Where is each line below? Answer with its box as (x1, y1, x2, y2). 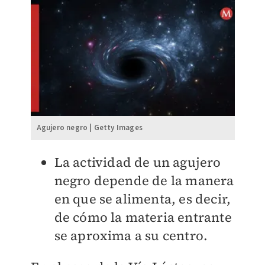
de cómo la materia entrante (54, 208, 232, 226)
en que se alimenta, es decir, (54, 189, 231, 208)
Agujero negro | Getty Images (36, 122, 143, 133)
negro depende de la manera (54, 171, 234, 189)
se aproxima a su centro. (54, 226, 208, 244)
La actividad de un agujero (54, 153, 221, 171)
